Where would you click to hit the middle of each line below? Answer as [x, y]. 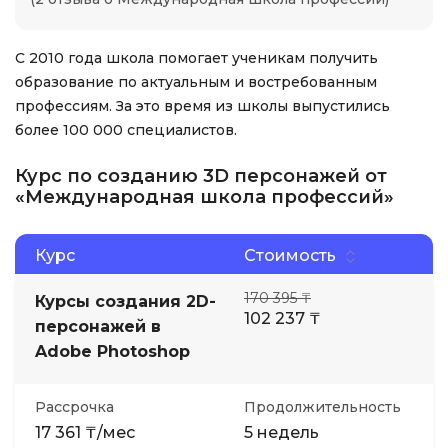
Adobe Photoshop [112, 351]
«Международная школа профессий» [204, 197]
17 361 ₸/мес [85, 432]
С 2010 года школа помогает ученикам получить [196, 58]
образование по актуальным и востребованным [196, 82]
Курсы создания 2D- [125, 301]
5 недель [281, 432]
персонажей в [98, 326]
